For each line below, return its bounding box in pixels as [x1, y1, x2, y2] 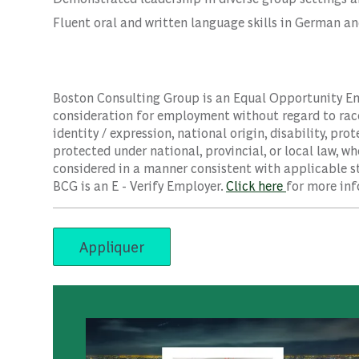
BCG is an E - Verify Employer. [53, 177, 226, 194]
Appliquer [79, 237, 144, 256]
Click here [226, 177, 286, 194]
